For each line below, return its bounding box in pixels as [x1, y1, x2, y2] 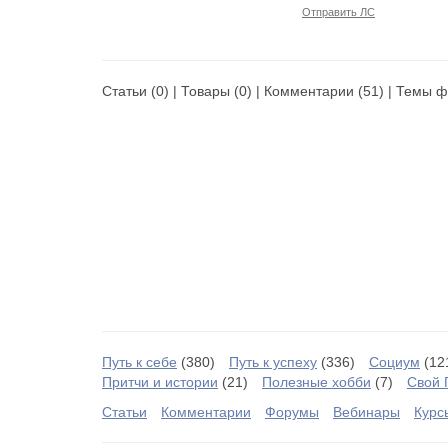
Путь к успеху [229, 354, 317, 370]
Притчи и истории [102, 374, 218, 390]
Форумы [265, 404, 319, 420]
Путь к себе [102, 354, 177, 370]
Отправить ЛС [302, 6, 375, 18]
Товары [181, 83, 230, 99]
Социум [369, 354, 420, 370]
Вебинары [333, 404, 400, 420]
